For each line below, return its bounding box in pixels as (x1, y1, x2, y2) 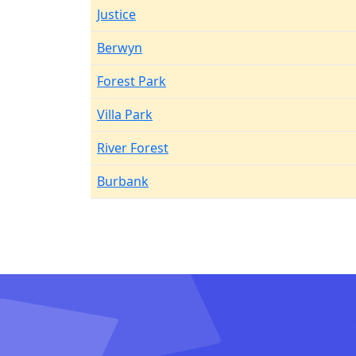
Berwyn (97, 39, 142, 56)
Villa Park (97, 106, 153, 123)
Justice (97, 6, 136, 23)
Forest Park (97, 72, 166, 90)
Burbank (97, 172, 149, 190)
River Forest (97, 139, 168, 157)
